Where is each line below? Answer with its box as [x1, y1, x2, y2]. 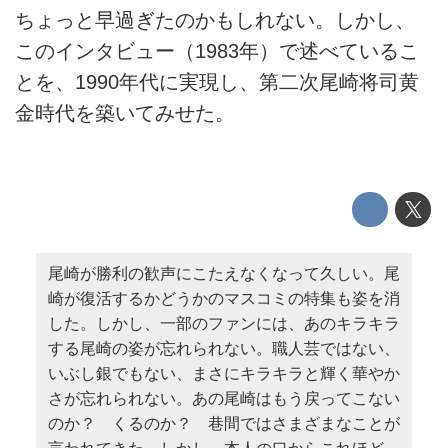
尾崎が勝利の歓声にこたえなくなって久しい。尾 [47, 264, 400, 282]
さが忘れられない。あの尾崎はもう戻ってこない [47, 389, 400, 407]
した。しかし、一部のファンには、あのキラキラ [47, 314, 400, 332]
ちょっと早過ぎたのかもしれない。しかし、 [15, 8, 415, 31]
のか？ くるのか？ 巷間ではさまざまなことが [47, 414, 400, 432]
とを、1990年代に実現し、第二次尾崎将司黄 [15, 70, 419, 93]
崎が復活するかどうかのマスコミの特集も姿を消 [47, 289, 400, 307]
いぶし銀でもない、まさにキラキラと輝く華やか [47, 364, 400, 382]
